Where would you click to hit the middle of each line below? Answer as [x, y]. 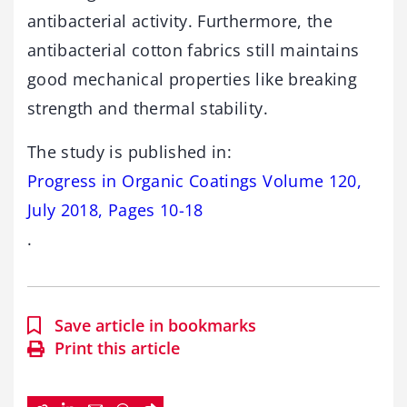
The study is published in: [130, 152]
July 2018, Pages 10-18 [115, 210]
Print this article [117, 348]
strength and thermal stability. [148, 108]
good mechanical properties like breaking [193, 79]
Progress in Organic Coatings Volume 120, [195, 181]
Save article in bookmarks [155, 325]
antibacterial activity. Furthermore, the [180, 21]
